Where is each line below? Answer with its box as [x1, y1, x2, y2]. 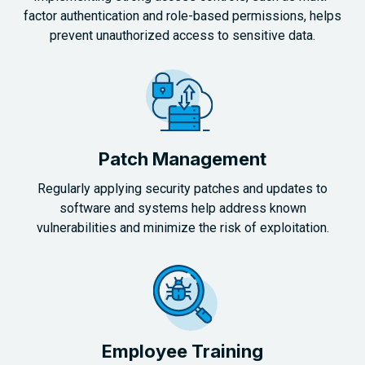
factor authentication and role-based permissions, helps [24, 8, 341, 24]
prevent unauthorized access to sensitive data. [50, 28, 315, 44]
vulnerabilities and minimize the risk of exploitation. [36, 220, 329, 236]
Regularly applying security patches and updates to [37, 181, 328, 197]
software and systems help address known [59, 200, 306, 217]
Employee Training [102, 341, 263, 363]
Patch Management [99, 148, 266, 170]
